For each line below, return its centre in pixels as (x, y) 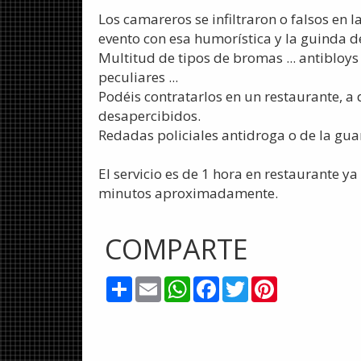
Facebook (250, 283)
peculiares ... (138, 77)
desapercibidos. (149, 116)
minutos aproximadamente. (188, 193)
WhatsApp (224, 283)
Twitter (271, 283)
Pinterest (305, 283)
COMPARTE (176, 249)
